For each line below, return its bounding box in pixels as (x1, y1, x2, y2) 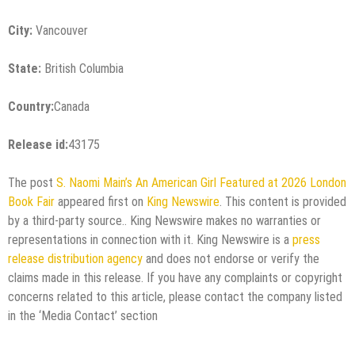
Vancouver (32, 22, 88, 38)
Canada (54, 98, 90, 114)
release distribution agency (8, 250, 143, 266)
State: (8, 60, 41, 76)
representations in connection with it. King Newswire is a (8, 231, 292, 247)
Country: (8, 98, 54, 114)
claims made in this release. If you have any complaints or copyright (8, 269, 342, 285)
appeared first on (55, 193, 147, 209)
